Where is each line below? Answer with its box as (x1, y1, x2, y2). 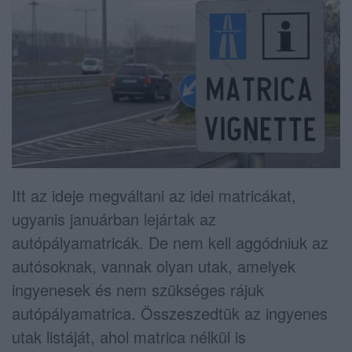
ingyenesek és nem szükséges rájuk (12, 278, 264, 301)
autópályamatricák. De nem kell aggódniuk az (12, 231, 328, 254)
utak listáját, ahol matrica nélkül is (12, 325, 246, 348)
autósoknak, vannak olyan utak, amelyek (12, 255, 295, 277)
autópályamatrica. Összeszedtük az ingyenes (12, 302, 328, 324)
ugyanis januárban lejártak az (12, 207, 216, 230)
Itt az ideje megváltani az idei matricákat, (12, 184, 296, 207)
